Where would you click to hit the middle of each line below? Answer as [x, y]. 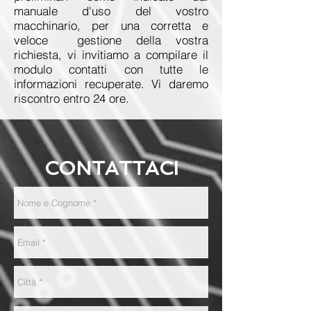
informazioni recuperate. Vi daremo [111, 84]
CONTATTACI [111, 168]
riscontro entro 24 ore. [72, 98]
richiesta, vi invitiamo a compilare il [111, 54]
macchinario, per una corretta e [111, 25]
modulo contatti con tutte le [111, 69]
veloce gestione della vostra [111, 40]
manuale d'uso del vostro [111, 11]
